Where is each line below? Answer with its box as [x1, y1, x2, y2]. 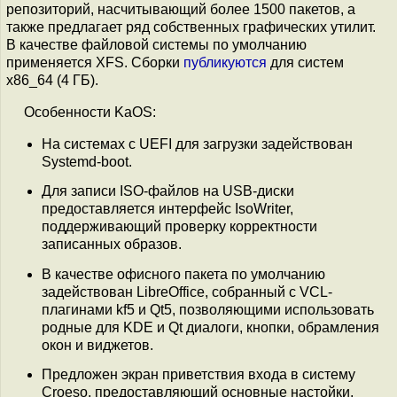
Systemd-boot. [42, 154, 132, 169]
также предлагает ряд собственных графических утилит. [6, 19, 376, 35]
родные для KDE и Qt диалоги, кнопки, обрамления [42, 319, 379, 335]
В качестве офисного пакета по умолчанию [42, 266, 325, 282]
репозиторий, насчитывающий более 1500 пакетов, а [6, 2, 355, 17]
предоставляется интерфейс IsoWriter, [42, 201, 293, 217]
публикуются [183, 55, 267, 70]
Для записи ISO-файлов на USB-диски [42, 183, 294, 199]
